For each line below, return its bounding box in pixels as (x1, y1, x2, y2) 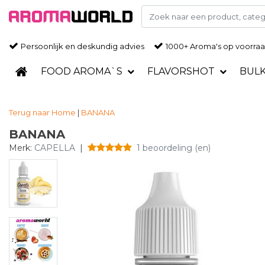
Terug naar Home (9, 108, 76, 117)
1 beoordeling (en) (137, 143, 211, 153)
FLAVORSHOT (147, 66, 215, 77)
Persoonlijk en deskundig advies (21, 41, 144, 51)
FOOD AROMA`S (40, 66, 122, 77)
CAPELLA (34, 143, 75, 153)
